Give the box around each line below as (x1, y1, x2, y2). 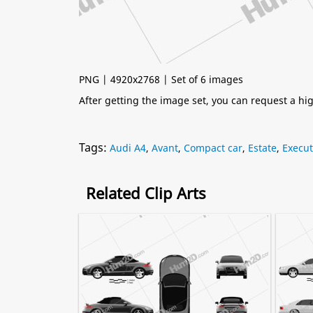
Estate (248, 141, 277, 154)
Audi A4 (110, 141, 146, 154)
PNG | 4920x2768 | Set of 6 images (79, 73, 243, 86)
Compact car (184, 141, 242, 154)
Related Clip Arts (86, 182, 206, 203)
